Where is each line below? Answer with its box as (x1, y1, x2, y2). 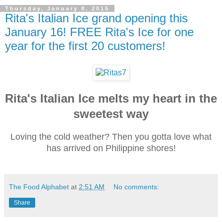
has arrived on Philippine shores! (46, 143, 176, 153)
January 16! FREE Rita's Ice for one (5, 25, 194, 39)
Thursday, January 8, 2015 (5, 5, 110, 12)
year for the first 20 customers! (5, 39, 166, 53)
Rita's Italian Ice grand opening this (5, 11, 188, 25)
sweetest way (73, 107, 149, 120)
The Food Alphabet (9, 183, 69, 191)
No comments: (113, 183, 160, 191)
